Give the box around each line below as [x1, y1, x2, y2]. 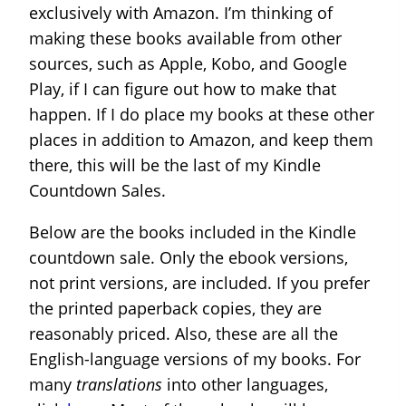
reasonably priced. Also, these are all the [29, 323, 338, 344]
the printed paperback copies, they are [29, 297, 322, 319]
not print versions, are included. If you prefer [29, 272, 370, 294]
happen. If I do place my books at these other [29, 103, 374, 125]
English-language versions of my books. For [29, 348, 361, 370]
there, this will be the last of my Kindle [29, 154, 321, 176]
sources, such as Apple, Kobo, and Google [29, 53, 347, 74]
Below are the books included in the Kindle [29, 221, 356, 243]
